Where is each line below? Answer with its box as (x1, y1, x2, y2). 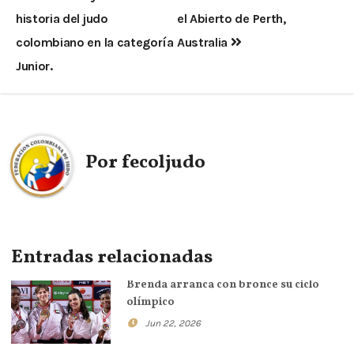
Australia (177, 34, 231, 50)
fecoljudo (122, 149, 205, 176)
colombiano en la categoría (16, 34, 174, 50)
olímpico (126, 294, 175, 310)
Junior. (16, 58, 53, 73)
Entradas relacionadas (11, 243, 213, 271)
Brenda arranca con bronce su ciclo (126, 277, 319, 292)
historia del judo (16, 10, 108, 26)
